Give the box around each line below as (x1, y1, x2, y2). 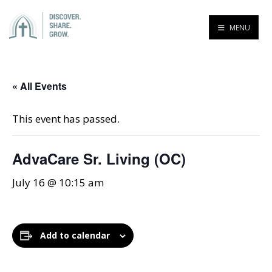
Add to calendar (40, 229, 110, 241)
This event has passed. (12, 112, 120, 126)
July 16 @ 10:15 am (12, 175, 104, 189)
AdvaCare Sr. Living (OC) (12, 148, 186, 169)
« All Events (12, 79, 67, 93)
